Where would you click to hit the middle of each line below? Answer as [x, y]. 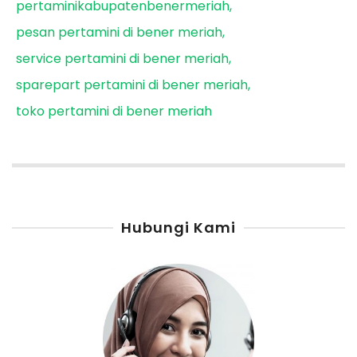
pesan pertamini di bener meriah [119, 33]
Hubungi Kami [178, 227]
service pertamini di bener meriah [122, 59]
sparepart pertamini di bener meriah [132, 85]
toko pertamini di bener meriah [114, 112]
